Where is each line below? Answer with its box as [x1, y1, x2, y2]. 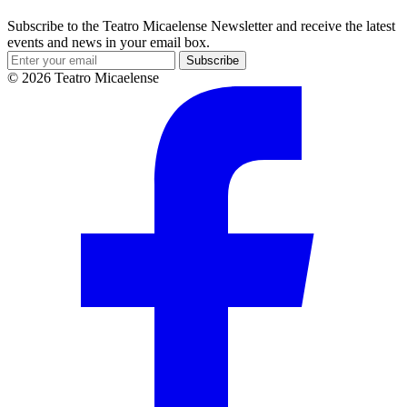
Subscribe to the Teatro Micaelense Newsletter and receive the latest [7, 18, 395, 35]
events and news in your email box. [7, 35, 210, 51]
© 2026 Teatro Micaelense [7, 70, 159, 86]
